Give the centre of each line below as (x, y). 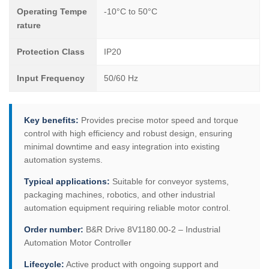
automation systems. (63, 160)
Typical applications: (67, 181)
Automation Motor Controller (78, 243)
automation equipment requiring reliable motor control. (127, 208)
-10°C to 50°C (131, 11)
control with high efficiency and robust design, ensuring (128, 133)
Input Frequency (51, 78)
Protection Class (51, 52)
